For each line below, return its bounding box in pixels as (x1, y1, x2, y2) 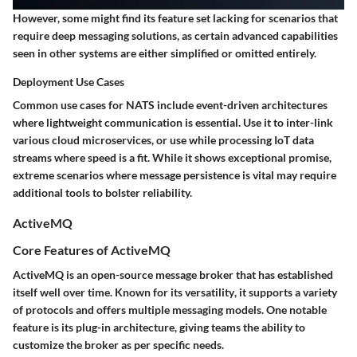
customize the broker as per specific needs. (13, 337, 224, 351)
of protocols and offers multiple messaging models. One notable (13, 302, 327, 316)
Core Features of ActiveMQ (13, 241, 171, 257)
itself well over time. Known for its (13, 284, 185, 299)
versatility (185, 284, 234, 299)
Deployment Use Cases (13, 75, 124, 89)
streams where (13, 151, 88, 165)
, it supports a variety (234, 284, 337, 299)
